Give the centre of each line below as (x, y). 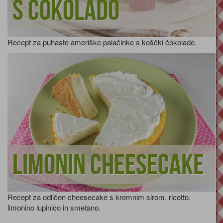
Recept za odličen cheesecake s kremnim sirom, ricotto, (99, 197)
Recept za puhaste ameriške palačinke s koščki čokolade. (102, 42)
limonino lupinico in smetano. (54, 207)
